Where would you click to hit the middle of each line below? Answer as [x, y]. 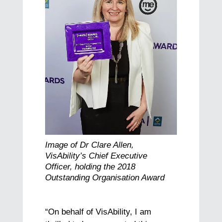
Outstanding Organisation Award [105, 177]
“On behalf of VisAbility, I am [98, 212]
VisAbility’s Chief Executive [96, 156]
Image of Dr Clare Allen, [90, 145]
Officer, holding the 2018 [90, 166]
